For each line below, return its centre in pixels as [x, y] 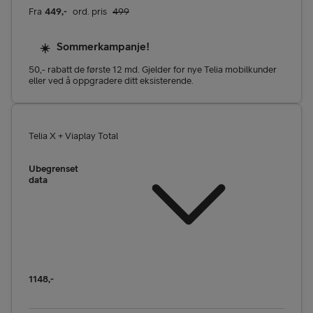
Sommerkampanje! [103, 46]
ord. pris [90, 11]
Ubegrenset [53, 169]
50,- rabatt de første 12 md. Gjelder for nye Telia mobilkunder [153, 70]
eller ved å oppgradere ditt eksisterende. [111, 81]
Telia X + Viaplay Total [73, 136]
